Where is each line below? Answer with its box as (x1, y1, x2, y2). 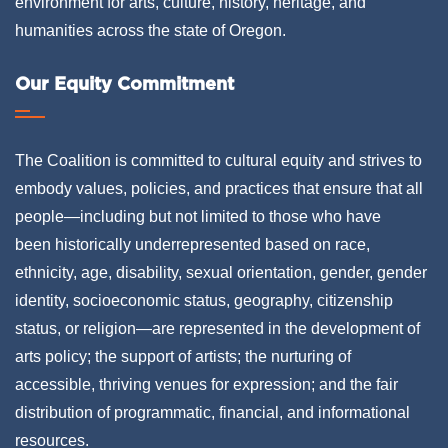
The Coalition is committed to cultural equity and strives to (15, 152, 422, 170)
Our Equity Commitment (15, 73, 234, 95)
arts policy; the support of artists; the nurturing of (15, 348, 351, 366)
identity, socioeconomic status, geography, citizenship (15, 292, 393, 310)
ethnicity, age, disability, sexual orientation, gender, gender (15, 264, 427, 282)
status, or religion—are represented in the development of (15, 320, 420, 338)
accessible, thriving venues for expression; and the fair (15, 376, 398, 394)
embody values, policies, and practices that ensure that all (15, 180, 423, 198)
